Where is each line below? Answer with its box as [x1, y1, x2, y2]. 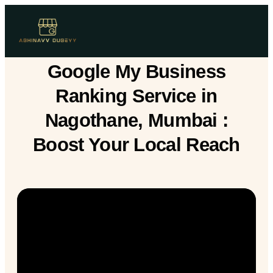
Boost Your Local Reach [33, 133, 240, 155]
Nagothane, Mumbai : [44, 109, 229, 131]
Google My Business [47, 60, 226, 82]
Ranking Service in [55, 85, 218, 107]
